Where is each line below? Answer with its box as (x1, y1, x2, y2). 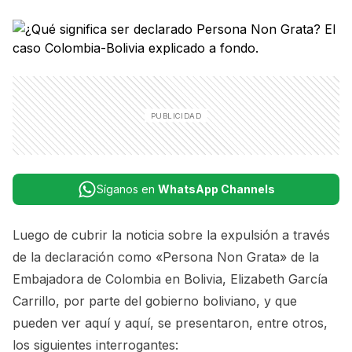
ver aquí (61, 315, 110, 331)
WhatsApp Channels (157, 182, 275, 196)
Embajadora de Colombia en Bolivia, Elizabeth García (13, 271, 328, 287)
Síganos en (96, 182, 158, 196)
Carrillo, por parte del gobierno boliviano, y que (13, 293, 297, 309)
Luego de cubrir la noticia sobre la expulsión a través (13, 227, 330, 243)
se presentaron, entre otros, (154, 315, 328, 331)
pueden (13, 315, 61, 331)
